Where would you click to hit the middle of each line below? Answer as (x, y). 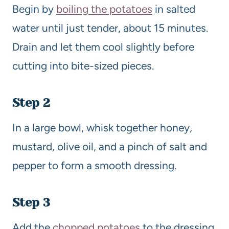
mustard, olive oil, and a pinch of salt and (110, 146)
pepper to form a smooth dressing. (94, 165)
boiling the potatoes (104, 9)
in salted (174, 9)
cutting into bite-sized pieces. (83, 65)
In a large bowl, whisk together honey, (102, 127)
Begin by (34, 9)
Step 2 (31, 102)
